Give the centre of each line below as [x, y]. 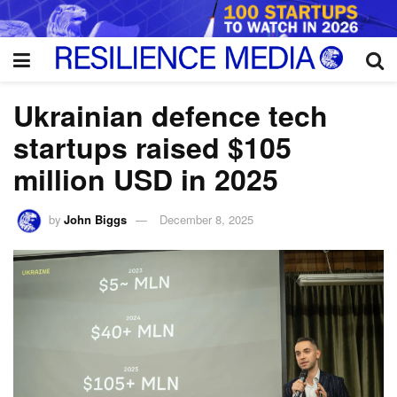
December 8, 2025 [207, 220]
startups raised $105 [152, 147]
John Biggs [96, 220]
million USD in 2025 [146, 179]
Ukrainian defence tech [171, 115]
